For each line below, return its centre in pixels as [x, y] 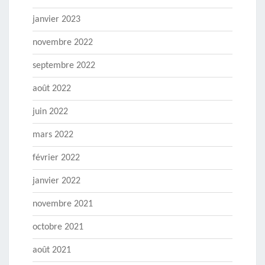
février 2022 [56, 158]
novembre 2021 [63, 204]
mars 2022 [53, 135]
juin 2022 [50, 112]
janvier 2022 [56, 181]
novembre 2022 [63, 42]
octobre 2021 [58, 227]
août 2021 [52, 250]
